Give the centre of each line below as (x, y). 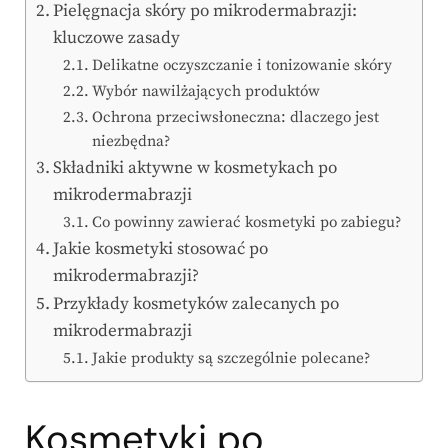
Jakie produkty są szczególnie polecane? (231, 359)
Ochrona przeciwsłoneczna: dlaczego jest (236, 118)
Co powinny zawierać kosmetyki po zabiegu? (247, 223)
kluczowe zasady (117, 38)
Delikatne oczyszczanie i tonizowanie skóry (242, 66)
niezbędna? (131, 142)
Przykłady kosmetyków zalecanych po (196, 304)
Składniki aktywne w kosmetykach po (195, 168)
